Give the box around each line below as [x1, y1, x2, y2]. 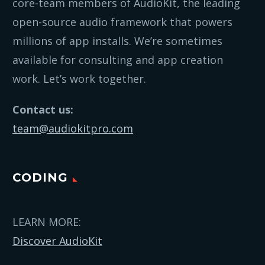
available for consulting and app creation [12, 53, 223, 67]
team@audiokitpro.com [12, 121, 133, 135]
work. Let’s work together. [12, 72, 146, 86]
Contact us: [12, 102, 73, 117]
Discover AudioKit [12, 234, 102, 248]
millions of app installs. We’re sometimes [12, 34, 222, 49]
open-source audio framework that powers [12, 15, 232, 30]
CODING [12, 170, 68, 185]
